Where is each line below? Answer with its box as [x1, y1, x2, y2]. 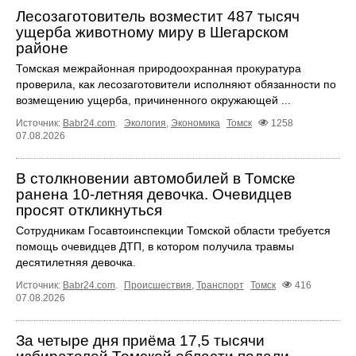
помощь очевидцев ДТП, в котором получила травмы [16, 239, 294, 253]
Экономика [171, 117, 220, 129]
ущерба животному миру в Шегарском [16, 23, 288, 41]
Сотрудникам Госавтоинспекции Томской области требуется [16, 223, 331, 237]
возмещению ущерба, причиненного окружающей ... [16, 93, 291, 106]
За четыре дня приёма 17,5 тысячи [16, 331, 265, 349]
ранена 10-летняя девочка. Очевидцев [16, 185, 292, 203]
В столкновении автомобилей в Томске [16, 169, 296, 187]
